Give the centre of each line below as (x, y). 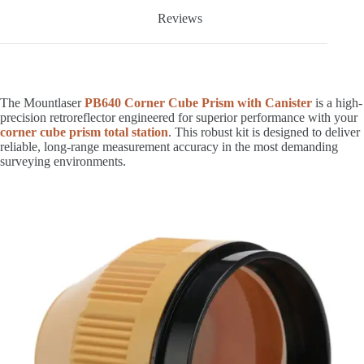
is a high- (337, 102)
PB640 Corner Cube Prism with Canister (198, 102)
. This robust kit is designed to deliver (264, 132)
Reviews (180, 18)
